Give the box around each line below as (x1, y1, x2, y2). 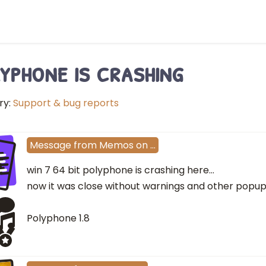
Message (30, 138, 71, 153)
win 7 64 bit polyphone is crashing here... (27, 163, 214, 178)
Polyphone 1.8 (27, 211, 90, 226)
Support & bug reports (13, 96, 119, 110)
